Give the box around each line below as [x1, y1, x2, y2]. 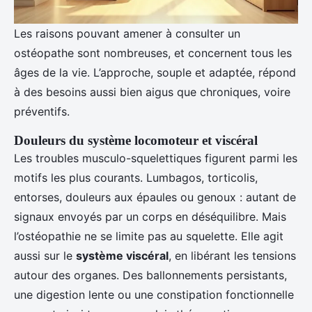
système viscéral [76, 249, 169, 263]
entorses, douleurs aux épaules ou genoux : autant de [14, 190, 296, 205]
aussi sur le [14, 249, 76, 263]
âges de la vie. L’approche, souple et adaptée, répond [14, 65, 296, 80]
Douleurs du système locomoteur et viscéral [14, 133, 258, 148]
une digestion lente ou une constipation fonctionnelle [14, 288, 294, 302]
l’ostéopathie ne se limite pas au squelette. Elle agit [14, 229, 283, 244]
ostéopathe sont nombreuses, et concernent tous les [14, 46, 292, 61]
